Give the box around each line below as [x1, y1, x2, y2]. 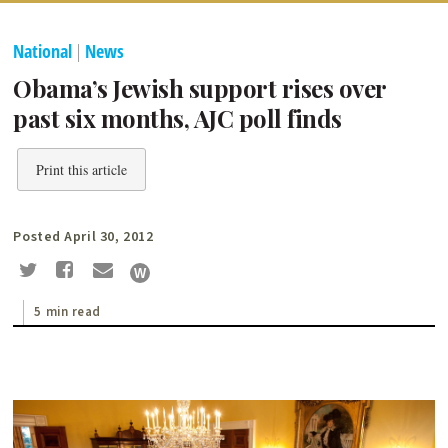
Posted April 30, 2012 [13, 227, 154, 248]
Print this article [36, 160, 128, 180]
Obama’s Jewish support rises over [13, 72, 386, 105]
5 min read [34, 302, 102, 321]
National [13, 39, 73, 64]
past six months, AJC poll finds [13, 102, 342, 135]
